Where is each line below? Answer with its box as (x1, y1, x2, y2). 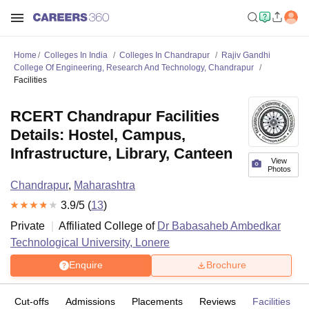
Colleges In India (44, 50, 108, 60)
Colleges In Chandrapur (119, 50, 210, 60)
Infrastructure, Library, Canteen (10, 145, 232, 162)
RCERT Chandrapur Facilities (10, 108, 219, 125)
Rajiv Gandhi (221, 50, 270, 60)
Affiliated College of (59, 219, 157, 232)
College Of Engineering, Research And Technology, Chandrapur (14, 63, 254, 72)
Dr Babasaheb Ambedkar (157, 219, 281, 232)
